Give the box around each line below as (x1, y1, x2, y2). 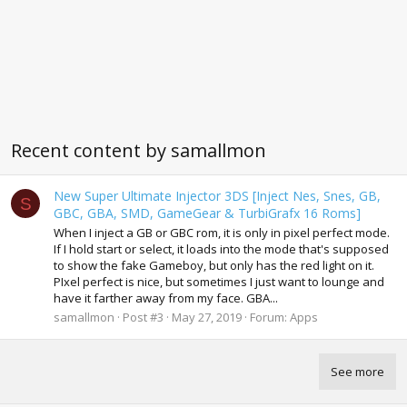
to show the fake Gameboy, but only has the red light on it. (54, 256, 374, 273)
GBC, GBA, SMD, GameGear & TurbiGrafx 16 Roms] (54, 203, 361, 222)
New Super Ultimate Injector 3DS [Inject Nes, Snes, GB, (54, 186, 381, 204)
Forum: (250, 309, 290, 326)
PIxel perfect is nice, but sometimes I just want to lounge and (54, 273, 384, 290)
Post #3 (123, 309, 164, 326)
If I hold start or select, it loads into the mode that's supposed (54, 240, 389, 257)
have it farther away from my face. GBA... (54, 289, 278, 306)
